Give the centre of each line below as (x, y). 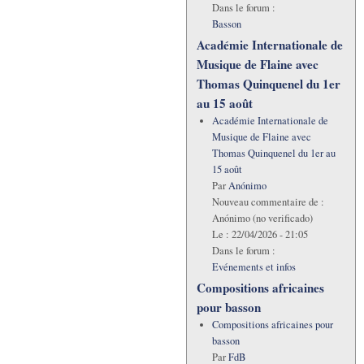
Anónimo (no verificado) (262, 218)
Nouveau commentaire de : (268, 201)
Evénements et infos (253, 266)
